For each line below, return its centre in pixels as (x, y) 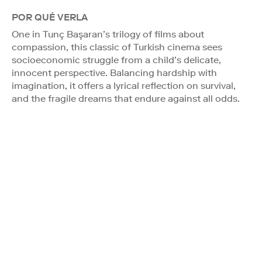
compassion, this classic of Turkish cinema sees (117, 47)
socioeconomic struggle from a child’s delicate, (116, 60)
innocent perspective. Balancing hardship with (114, 73)
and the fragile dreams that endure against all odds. (126, 98)
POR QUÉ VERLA (50, 17)
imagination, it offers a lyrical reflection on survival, (124, 85)
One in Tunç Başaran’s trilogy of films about (108, 34)
